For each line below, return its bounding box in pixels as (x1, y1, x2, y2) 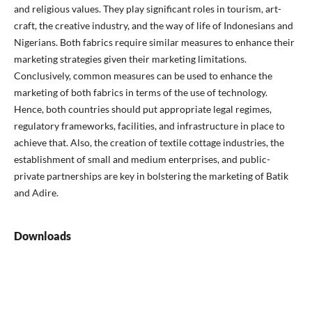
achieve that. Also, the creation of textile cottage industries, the (13, 136, 284, 148)
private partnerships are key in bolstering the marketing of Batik (13, 170, 288, 182)
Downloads (13, 229, 71, 243)
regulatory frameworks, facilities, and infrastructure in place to (13, 120, 285, 132)
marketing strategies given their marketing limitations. (13, 53, 247, 65)
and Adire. (13, 187, 58, 198)
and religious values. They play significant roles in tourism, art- (13, 3, 281, 15)
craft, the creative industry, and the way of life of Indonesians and (13, 19, 293, 31)
